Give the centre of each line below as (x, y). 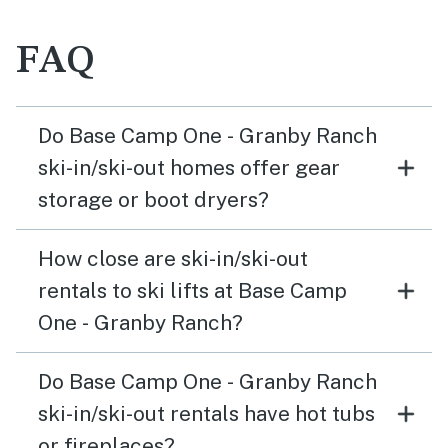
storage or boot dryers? (153, 199)
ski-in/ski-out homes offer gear (189, 167)
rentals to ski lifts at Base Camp (192, 290)
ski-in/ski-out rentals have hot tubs (206, 413)
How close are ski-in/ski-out (173, 258)
